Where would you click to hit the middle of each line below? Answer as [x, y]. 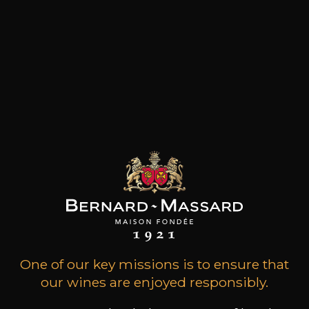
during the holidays [154, 50]
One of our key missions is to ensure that [154, 264]
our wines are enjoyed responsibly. [154, 282]
